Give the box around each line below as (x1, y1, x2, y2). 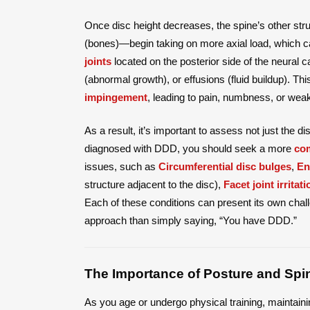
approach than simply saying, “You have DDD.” (84, 214, 297, 226)
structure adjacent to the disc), (84, 178, 224, 190)
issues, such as (84, 160, 158, 172)
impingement (84, 91, 147, 103)
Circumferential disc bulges (158, 160, 291, 172)
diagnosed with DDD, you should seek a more (84, 142, 294, 154)
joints (84, 55, 111, 67)
